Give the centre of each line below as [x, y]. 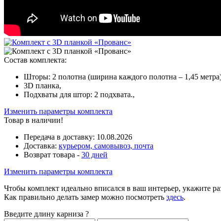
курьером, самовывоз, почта [106, 146]
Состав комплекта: [35, 60]
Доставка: [41, 146]
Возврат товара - [53, 154]
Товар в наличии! [34, 120]
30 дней [94, 154]
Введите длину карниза [45, 214]
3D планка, [42, 85]
